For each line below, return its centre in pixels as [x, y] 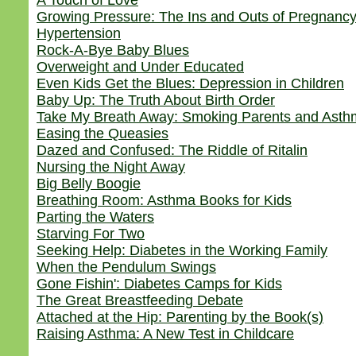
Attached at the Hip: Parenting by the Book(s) [180, 317]
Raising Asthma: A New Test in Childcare [165, 334]
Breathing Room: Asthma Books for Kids [164, 200]
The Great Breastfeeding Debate [140, 300]
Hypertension [79, 33]
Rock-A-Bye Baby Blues [113, 50]
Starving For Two [91, 234]
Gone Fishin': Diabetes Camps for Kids [159, 284]
